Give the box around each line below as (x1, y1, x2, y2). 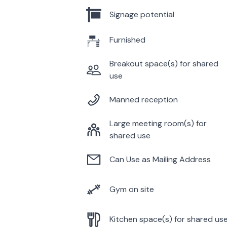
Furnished (109, 34, 145, 45)
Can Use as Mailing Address (109, 154, 211, 165)
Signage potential (109, 9, 174, 20)
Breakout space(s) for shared (109, 58, 218, 69)
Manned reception (109, 94, 178, 105)
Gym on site (109, 183, 154, 195)
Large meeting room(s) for (109, 118, 207, 129)
